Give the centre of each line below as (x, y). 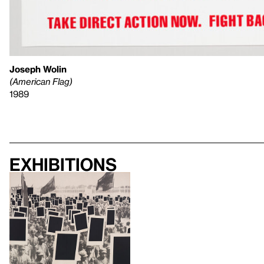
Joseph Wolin (38, 69)
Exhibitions (63, 165)
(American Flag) (41, 82)
